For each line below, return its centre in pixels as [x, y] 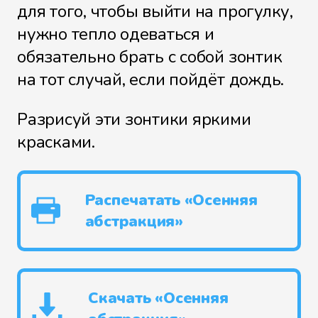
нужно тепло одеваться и [116, 34]
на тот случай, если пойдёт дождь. [151, 79]
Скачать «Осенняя [158, 298]
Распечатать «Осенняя [171, 200]
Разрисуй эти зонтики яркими [134, 119]
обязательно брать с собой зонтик [150, 56]
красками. [56, 142]
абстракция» [134, 221]
